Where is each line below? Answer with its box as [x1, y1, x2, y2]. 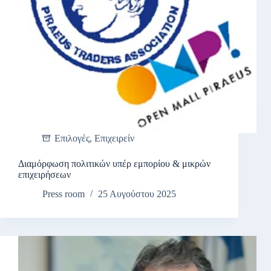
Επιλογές [54, 132, 90, 143]
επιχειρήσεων [18, 169, 76, 180]
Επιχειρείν [94, 132, 134, 143]
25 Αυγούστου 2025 [98, 189, 176, 200]
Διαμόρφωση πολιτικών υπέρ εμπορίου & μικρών [18, 158, 211, 169]
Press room [42, 189, 85, 200]
